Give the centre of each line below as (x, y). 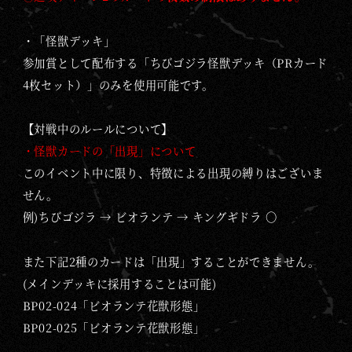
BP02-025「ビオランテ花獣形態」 (114, 328)
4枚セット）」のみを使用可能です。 (118, 84)
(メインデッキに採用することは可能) (119, 284)
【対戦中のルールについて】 (97, 129)
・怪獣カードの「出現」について (109, 151)
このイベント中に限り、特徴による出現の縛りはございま (173, 173)
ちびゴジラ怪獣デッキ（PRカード (239, 62)
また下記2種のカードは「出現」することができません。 (171, 262)
